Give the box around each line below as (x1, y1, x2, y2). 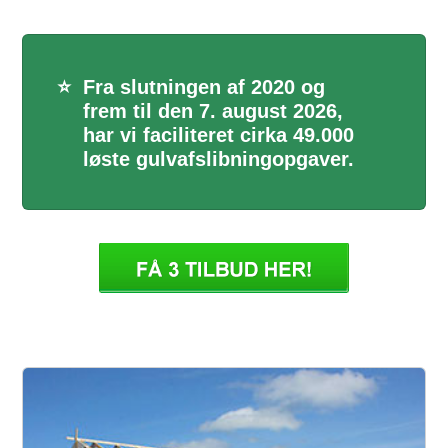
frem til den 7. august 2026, (83, 100, 343, 123)
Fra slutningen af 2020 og (83, 76, 325, 99)
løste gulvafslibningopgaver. (83, 148, 354, 171)
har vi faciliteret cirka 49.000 (83, 124, 354, 147)
